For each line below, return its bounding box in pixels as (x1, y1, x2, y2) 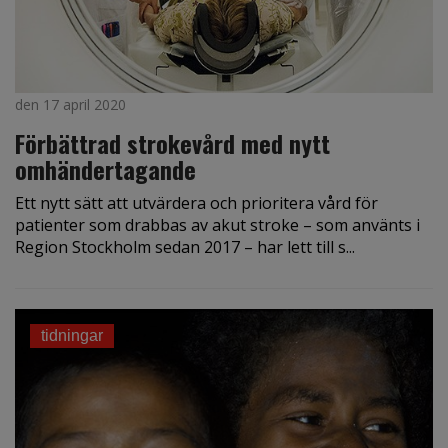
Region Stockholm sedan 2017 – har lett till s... (15, 236, 355, 259)
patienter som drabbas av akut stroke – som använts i (15, 214, 420, 237)
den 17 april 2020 (15, 95, 126, 115)
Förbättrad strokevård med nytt (15, 125, 330, 162)
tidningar (41, 327, 103, 345)
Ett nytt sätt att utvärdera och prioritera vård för (15, 192, 378, 215)
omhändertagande (15, 151, 196, 188)
